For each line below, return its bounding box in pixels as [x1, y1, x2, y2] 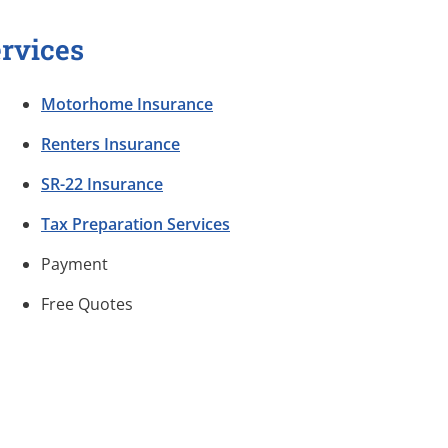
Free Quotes [41, 293, 133, 316]
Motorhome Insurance [41, 93, 213, 116]
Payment [41, 253, 108, 276]
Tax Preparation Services [41, 213, 230, 236]
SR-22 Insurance [41, 173, 163, 196]
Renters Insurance [41, 133, 180, 156]
